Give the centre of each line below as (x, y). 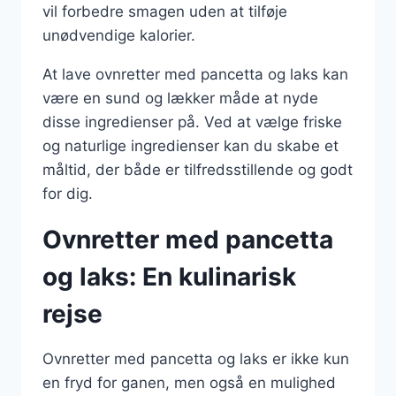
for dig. (68, 194)
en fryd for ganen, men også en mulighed (189, 383)
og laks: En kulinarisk (169, 277)
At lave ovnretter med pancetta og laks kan (195, 74)
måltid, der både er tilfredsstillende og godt (198, 170)
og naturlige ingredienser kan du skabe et (190, 146)
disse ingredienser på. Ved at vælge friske (192, 122)
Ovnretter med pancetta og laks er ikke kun (196, 359)
